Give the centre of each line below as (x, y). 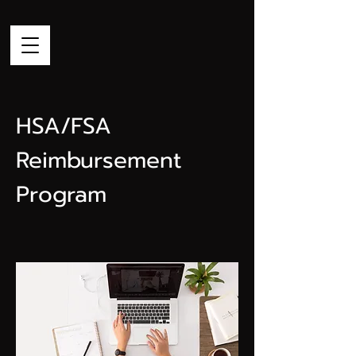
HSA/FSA (64, 126)
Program (61, 194)
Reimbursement (99, 160)
